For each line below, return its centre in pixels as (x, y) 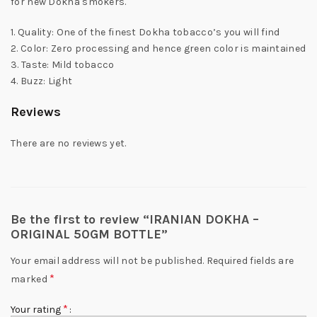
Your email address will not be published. (108, 261)
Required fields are (250, 261)
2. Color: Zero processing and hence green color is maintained (158, 48)
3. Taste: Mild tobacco (63, 65)
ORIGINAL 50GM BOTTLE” (89, 234)
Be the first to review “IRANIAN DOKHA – (135, 219)
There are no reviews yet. (69, 143)
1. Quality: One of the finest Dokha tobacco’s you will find (145, 32)
